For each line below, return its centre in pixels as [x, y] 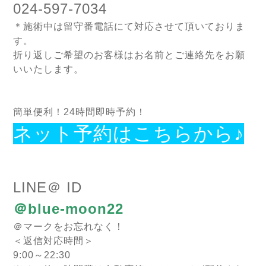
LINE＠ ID [47, 188]
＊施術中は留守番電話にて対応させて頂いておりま [129, 27]
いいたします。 [48, 69]
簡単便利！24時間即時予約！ [80, 112]
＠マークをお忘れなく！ [69, 227]
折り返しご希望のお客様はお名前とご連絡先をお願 [129, 55]
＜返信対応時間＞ [53, 241]
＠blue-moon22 [68, 209]
